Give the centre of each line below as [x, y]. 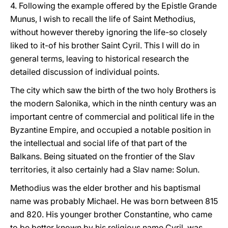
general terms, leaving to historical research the [99, 59]
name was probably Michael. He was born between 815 [114, 201]
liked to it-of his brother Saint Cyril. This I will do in [105, 45]
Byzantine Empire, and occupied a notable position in [110, 130]
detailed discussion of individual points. [85, 72]
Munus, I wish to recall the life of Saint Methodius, [103, 19]
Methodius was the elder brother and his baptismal [105, 188]
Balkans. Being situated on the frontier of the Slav [103, 156]
